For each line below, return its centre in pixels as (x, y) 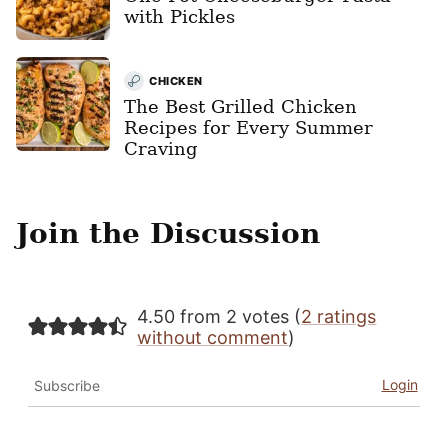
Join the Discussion (168, 233)
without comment (213, 337)
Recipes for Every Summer (248, 127)
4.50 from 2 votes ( (219, 316)
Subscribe (67, 385)
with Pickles (179, 16)
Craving (161, 148)
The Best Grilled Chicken (240, 106)
